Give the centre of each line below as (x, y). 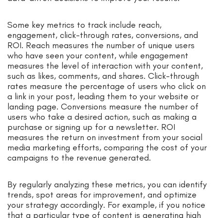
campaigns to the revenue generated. (79, 158)
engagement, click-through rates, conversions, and (103, 35)
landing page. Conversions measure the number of (103, 107)
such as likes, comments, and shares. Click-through (103, 76)
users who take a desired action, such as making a (102, 117)
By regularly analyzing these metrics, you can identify (107, 185)
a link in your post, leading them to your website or (103, 97)
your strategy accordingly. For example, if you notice (106, 205)
